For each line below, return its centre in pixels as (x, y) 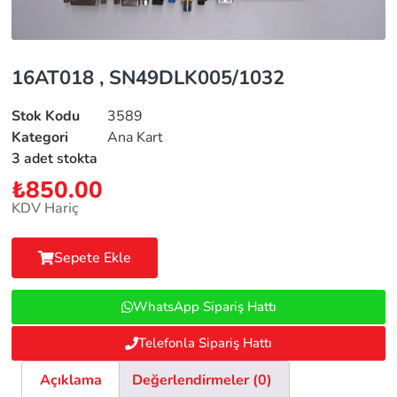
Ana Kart (136, 137)
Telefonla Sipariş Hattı (205, 343)
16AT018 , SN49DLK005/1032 (148, 78)
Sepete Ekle (93, 258)
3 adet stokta (55, 158)
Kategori (40, 137)
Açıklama (70, 381)
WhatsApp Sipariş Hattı (204, 307)
